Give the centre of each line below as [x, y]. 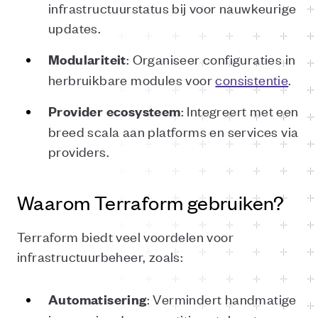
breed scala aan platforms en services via [174, 131]
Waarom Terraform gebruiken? [151, 202]
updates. [75, 27]
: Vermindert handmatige [221, 298]
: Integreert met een [240, 110]
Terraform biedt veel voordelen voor [125, 236]
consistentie [252, 79]
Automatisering [98, 299]
